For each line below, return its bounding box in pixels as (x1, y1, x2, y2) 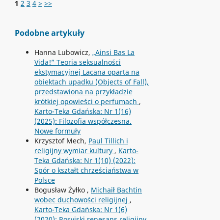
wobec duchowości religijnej (34, 194, 130, 204)
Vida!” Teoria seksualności (34, 57, 121, 67)
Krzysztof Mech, (34, 136, 88, 145)
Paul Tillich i (88, 136, 128, 145)
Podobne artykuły (14, 27, 84, 38)
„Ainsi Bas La (92, 47, 135, 57)
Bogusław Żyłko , (34, 185, 91, 194)
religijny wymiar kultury (34, 145, 114, 155)
